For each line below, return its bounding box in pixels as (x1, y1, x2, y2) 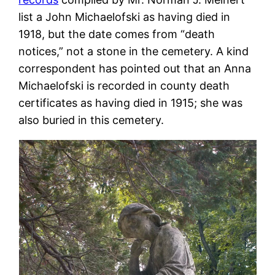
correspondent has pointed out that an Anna (18, 61, 252, 75)
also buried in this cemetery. (18, 113, 165, 126)
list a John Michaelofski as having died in (18, 10, 231, 23)
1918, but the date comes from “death (18, 27, 215, 41)
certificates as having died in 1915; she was (18, 96, 243, 109)
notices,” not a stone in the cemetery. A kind (18, 44, 249, 58)
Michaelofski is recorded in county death (18, 79, 230, 92)
